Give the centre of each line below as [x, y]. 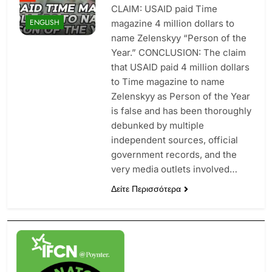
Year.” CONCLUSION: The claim [178, 52]
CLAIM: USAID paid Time [164, 8]
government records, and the [174, 154]
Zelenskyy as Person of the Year [180, 96]
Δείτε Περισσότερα [146, 189]
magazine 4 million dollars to [172, 23]
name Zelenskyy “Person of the [178, 38]
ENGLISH [45, 23]
